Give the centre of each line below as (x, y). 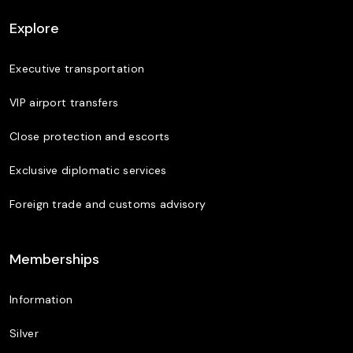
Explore (34, 28)
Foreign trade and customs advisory (108, 204)
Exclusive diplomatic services (88, 170)
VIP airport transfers (64, 102)
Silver (24, 333)
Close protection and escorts (90, 136)
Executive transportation (77, 69)
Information (41, 299)
